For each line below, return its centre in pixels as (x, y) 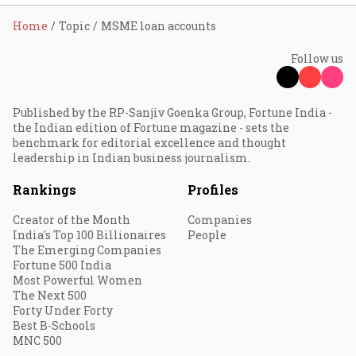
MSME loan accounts (159, 26)
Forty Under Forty (63, 310)
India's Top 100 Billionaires (89, 235)
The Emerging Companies (87, 250)
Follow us (317, 58)
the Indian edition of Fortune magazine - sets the (151, 128)
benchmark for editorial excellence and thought (149, 143)
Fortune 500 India (62, 265)
